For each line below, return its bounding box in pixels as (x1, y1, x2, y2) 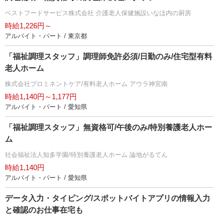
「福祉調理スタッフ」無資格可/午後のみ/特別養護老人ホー (5, 123, 212, 132)
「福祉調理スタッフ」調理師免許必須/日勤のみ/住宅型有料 (5, 52, 212, 61)
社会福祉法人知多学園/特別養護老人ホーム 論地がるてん (5, 151, 168, 159)
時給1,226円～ (5, 22, 52, 30)
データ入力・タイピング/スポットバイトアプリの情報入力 (5, 194, 210, 203)
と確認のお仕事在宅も (5, 206, 83, 215)
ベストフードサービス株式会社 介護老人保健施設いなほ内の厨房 (5, 9, 191, 17)
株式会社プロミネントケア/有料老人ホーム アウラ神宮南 (5, 80, 168, 88)
